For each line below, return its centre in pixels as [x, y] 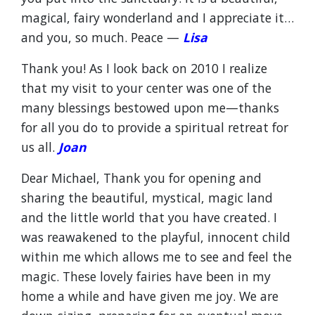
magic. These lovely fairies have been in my [146, 276]
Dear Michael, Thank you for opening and [141, 178]
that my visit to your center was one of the [146, 88]
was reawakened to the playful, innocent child [156, 237]
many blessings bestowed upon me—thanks [150, 108]
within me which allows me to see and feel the [156, 257]
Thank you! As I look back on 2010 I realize [144, 68]
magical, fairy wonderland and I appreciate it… [157, 18]
